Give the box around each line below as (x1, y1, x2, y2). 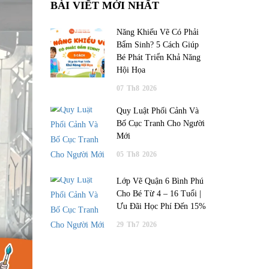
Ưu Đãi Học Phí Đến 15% (116, 202, 206, 211)
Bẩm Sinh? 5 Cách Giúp (116, 40, 199, 49)
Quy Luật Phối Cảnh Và (116, 106, 199, 115)
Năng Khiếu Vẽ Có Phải (116, 28, 199, 37)
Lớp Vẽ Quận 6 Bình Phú (116, 177, 204, 186)
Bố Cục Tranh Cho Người (116, 119, 205, 128)
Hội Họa (116, 65, 145, 74)
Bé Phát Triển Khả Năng (116, 53, 201, 62)
